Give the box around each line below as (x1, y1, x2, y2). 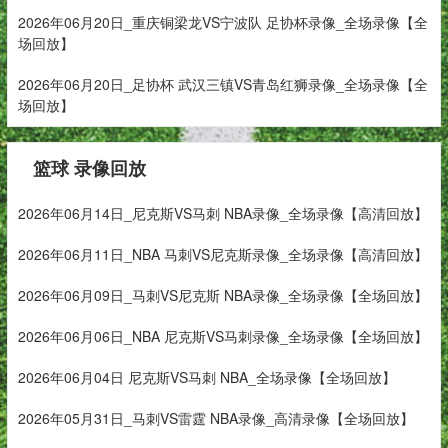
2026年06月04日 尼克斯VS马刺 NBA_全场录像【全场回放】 (17, 367, 396, 388)
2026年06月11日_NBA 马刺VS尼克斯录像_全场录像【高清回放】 (17, 244, 428, 265)
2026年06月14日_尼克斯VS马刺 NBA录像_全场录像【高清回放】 (17, 203, 428, 224)
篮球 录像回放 (32, 155, 146, 182)
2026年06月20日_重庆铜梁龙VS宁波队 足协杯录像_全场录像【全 (17, 12, 428, 33)
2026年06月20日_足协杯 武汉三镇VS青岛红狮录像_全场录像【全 (17, 74, 428, 95)
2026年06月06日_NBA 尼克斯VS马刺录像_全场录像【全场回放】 (17, 326, 428, 347)
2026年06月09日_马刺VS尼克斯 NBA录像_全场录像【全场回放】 (17, 285, 428, 306)
